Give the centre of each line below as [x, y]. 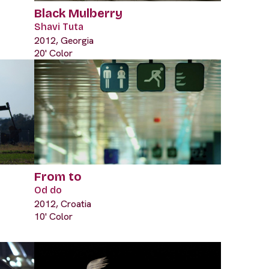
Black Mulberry [78, 13]
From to [58, 177]
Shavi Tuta [59, 26]
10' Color [53, 217]
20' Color [53, 53]
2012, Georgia [64, 40]
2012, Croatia [63, 204]
